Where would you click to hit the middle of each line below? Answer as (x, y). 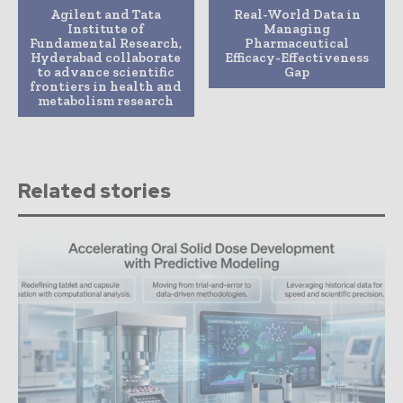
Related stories (94, 191)
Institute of (106, 28)
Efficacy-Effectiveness (297, 57)
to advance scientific (106, 72)
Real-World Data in (297, 14)
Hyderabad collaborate (106, 57)
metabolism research (106, 100)
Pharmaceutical (297, 43)
